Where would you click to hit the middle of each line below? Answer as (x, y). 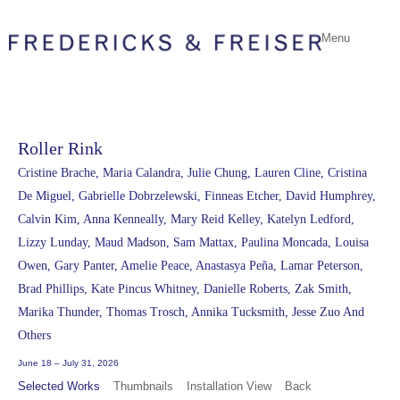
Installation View (229, 386)
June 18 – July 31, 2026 (68, 362)
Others (34, 335)
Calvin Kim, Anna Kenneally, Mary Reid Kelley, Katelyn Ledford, (186, 219)
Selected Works (59, 386)
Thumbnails (143, 386)
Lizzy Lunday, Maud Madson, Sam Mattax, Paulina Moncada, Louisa (193, 242)
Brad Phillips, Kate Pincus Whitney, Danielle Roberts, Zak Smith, (185, 288)
